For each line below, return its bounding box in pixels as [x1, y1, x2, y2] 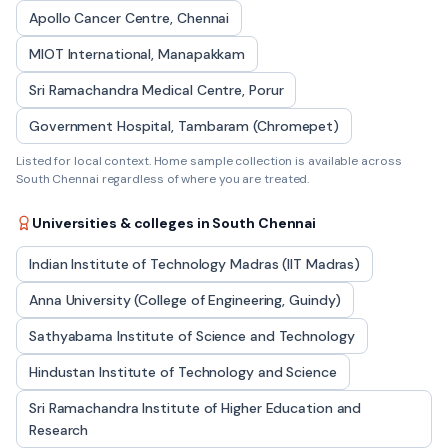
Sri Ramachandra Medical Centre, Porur [29, 81, 284, 99]
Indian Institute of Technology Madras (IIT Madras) [29, 255, 361, 273]
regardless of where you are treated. [98, 171, 310, 187]
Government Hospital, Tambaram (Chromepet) [29, 117, 340, 135]
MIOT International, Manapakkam [29, 45, 246, 63]
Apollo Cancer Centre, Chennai [29, 9, 230, 27]
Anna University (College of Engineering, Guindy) [29, 291, 342, 309]
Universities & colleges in [32, 214, 213, 232]
